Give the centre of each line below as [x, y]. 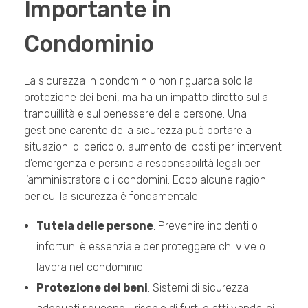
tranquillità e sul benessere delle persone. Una [135, 113]
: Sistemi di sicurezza [198, 287]
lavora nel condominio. [90, 267]
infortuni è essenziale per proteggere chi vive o [151, 246]
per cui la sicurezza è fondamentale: [112, 196]
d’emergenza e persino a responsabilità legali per [142, 163]
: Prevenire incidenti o [205, 225]
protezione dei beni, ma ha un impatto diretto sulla [146, 97]
